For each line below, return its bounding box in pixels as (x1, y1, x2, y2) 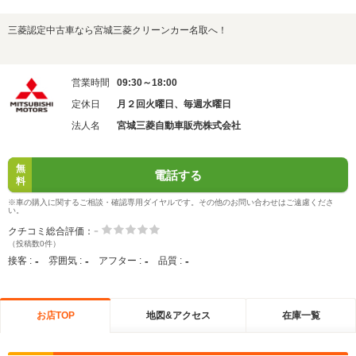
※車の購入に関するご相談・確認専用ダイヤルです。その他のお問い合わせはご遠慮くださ (8, 198, 334, 207)
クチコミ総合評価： (8, 225, 94, 237)
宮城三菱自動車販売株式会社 (117, 120, 241, 131)
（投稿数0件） (8, 239, 60, 248)
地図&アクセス (145, 309, 211, 321)
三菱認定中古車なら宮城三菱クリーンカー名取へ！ (8, 25, 227, 36)
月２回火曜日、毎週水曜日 (117, 99, 231, 110)
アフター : (99, 255, 141, 266)
